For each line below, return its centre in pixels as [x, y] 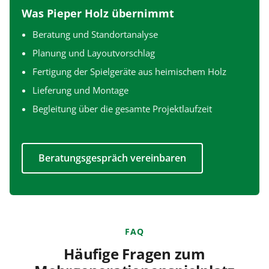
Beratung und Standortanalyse [95, 34]
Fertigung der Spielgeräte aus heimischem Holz [129, 71]
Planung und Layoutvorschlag [94, 53]
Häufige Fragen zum [134, 253]
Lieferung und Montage [80, 90]
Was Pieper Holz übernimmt [98, 13]
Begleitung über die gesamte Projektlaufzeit [122, 108]
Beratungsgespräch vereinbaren [112, 158]
